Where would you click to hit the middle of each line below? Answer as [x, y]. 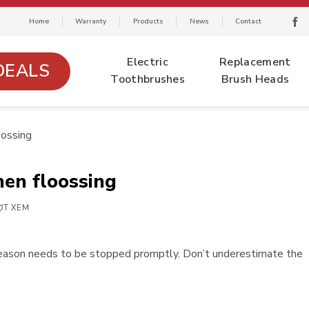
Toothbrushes [148, 79]
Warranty [91, 21]
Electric [148, 62]
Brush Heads [255, 79]
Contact [249, 21]
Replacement [255, 62]
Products [148, 21]
